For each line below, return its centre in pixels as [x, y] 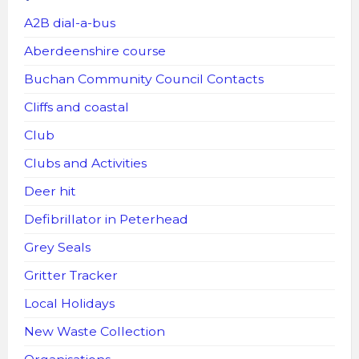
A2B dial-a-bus [70, 22]
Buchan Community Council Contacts [144, 79]
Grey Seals [57, 247]
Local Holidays [69, 303]
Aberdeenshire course [95, 50]
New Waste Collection [95, 331]
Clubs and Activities [85, 163]
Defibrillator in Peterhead [106, 219]
